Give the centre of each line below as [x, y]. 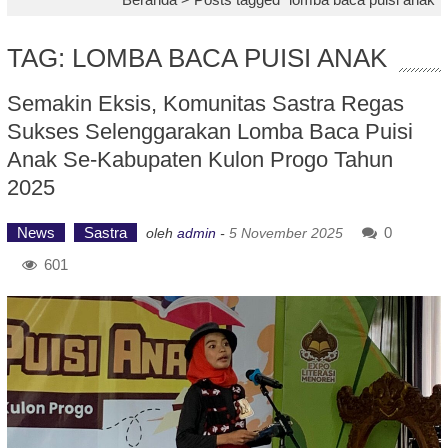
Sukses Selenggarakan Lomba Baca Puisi [209, 131]
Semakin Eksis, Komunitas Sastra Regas [205, 103]
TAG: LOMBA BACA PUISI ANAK [196, 58]
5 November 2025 [285, 233]
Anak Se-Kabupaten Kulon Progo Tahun [199, 159]
